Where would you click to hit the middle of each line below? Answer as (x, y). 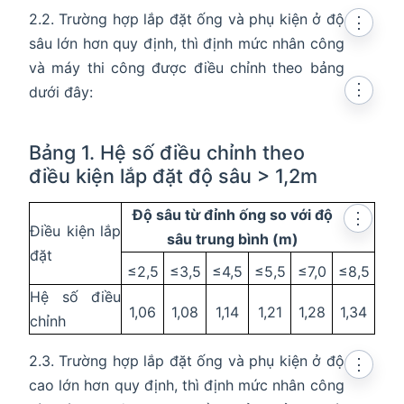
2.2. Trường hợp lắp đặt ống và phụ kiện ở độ (187, 18)
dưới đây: (61, 92)
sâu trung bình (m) (232, 239)
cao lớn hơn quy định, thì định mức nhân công (187, 385)
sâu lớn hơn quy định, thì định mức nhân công (187, 43)
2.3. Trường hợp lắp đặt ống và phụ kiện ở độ (187, 360)
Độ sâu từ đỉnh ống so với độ (232, 214)
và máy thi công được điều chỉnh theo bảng (187, 67)
